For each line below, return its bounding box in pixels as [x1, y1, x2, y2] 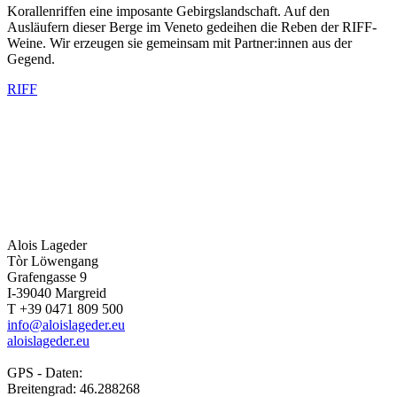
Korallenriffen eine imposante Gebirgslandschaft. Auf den [7, 4, 330, 19]
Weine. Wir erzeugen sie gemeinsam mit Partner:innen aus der [7, 35, 352, 51]
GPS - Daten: [7, 365, 82, 381]
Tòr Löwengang [7, 253, 98, 269]
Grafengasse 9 [7, 269, 87, 285]
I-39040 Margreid [7, 285, 106, 301]
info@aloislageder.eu [7, 317, 125, 333]
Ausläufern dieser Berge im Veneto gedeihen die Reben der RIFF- [7, 19, 377, 35]
